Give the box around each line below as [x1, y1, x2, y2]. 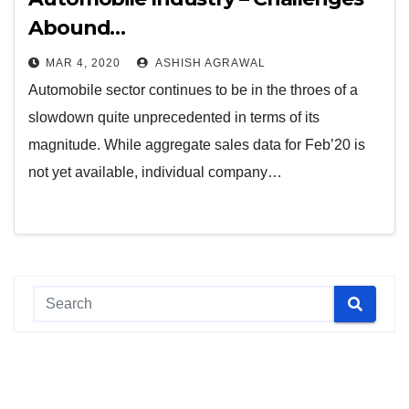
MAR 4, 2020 [46, 57, 121, 69]
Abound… [28, 16, 126, 40]
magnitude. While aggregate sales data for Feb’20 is [28, 137, 365, 152]
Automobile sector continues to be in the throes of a [28, 82, 358, 98]
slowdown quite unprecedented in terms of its [28, 110, 320, 125]
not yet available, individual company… [28, 164, 282, 180]
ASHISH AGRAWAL [152, 57, 266, 69]
